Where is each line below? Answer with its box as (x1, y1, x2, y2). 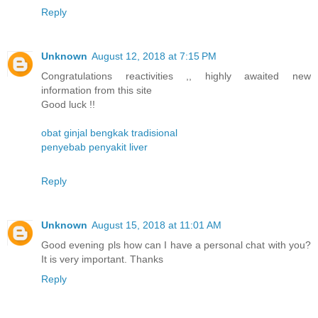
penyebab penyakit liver (41, 141, 148, 153)
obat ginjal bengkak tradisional (41, 127, 177, 139)
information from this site (41, 84, 152, 97)
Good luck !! (41, 99, 95, 111)
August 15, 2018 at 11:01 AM (92, 219, 221, 231)
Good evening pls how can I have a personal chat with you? (41, 239, 311, 251)
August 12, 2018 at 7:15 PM (92, 50, 216, 62)
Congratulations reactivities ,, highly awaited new (41, 70, 311, 82)
